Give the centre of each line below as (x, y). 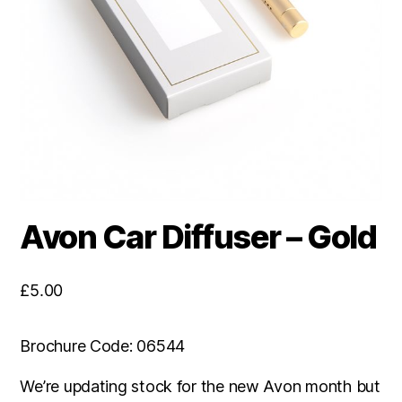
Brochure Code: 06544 (102, 346)
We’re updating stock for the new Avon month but (200, 387)
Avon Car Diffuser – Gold (198, 237)
